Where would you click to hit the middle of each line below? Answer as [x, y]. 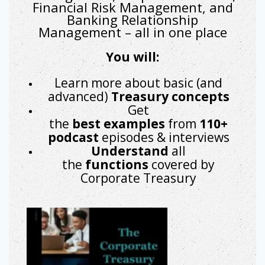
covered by [183, 164]
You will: [132, 56]
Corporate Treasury [138, 178]
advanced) [79, 96]
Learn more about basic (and [138, 83]
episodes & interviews [164, 137]
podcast [73, 137]
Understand [131, 151]
